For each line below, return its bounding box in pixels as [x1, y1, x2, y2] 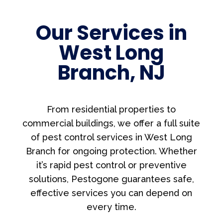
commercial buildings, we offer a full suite [22, 117, 201, 128]
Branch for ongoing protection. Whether [25, 145, 197, 156]
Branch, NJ [57, 58, 165, 87]
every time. [86, 201, 136, 212]
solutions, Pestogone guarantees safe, [28, 173, 194, 184]
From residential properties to [47, 104, 176, 114]
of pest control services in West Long [30, 131, 192, 142]
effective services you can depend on [30, 187, 193, 198]
